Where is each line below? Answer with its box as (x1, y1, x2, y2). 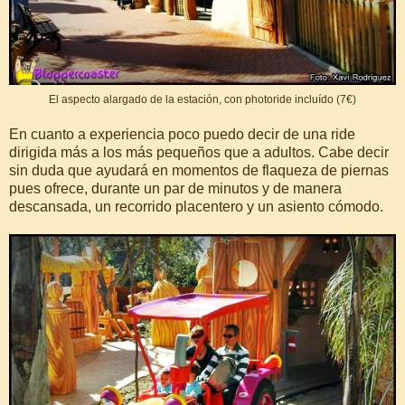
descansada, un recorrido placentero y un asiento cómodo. (9, 198, 383, 214)
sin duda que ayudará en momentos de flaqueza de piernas (9, 162, 389, 178)
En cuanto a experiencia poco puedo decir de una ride (9, 126, 355, 142)
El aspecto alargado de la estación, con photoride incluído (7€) (49, 92, 356, 106)
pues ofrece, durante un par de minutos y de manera (9, 180, 342, 196)
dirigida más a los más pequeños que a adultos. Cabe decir (9, 144, 389, 160)
